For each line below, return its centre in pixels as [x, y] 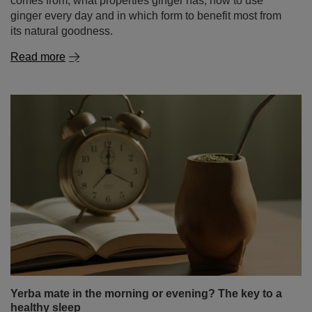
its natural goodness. [62, 31]
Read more [38, 57]
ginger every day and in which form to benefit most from [146, 16]
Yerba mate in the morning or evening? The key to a [146, 294]
